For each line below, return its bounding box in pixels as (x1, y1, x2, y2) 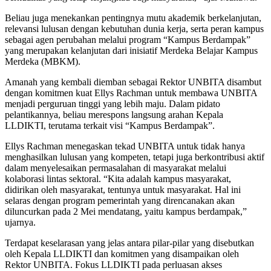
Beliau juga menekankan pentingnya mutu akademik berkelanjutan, (5, 12, 261, 23)
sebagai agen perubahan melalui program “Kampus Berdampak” (5, 34, 250, 45)
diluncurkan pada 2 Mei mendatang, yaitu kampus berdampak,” (5, 206, 247, 217)
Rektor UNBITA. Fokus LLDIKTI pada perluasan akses (5, 259, 222, 270)
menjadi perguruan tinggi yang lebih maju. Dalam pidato (5, 98, 220, 109)
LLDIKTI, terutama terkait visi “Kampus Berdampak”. (5, 120, 215, 131)
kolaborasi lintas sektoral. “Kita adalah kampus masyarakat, (5, 173, 231, 184)
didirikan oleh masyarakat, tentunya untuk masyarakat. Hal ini (5, 184, 241, 195)
